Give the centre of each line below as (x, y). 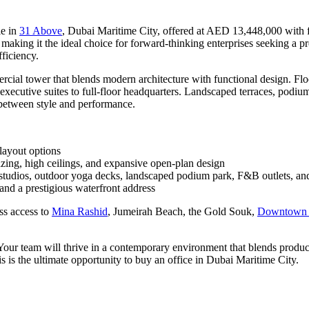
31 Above (41, 30)
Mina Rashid (80, 211)
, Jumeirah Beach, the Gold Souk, (182, 211)
